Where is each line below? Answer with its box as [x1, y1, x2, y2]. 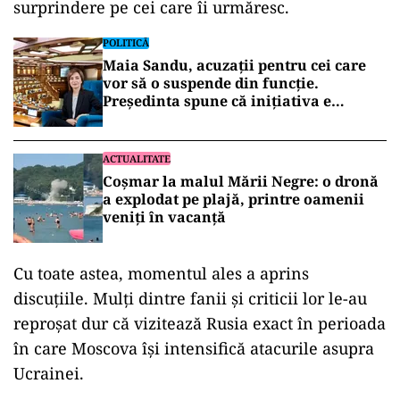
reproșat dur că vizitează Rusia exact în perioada [13, 312, 386, 334]
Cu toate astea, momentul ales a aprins [13, 262, 309, 284]
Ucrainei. [13, 362, 84, 384]
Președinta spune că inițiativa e [103, 91, 331, 111]
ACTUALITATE [103, 152, 171, 165]
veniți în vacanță [103, 207, 226, 227]
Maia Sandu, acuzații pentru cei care [103, 55, 366, 75]
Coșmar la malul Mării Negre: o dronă [103, 171, 379, 191]
